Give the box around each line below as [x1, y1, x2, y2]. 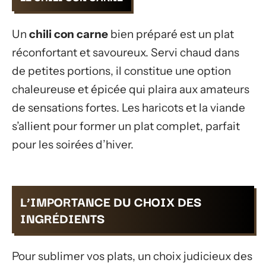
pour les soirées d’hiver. [12, 137, 134, 151]
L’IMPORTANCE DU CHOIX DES [20, 192, 202, 211]
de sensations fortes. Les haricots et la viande [12, 100, 245, 115]
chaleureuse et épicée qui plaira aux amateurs [12, 82, 249, 96]
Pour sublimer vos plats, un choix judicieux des [12, 249, 252, 263]
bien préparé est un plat [108, 27, 234, 41]
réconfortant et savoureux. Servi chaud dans [12, 45, 239, 59]
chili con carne [29, 27, 108, 41]
